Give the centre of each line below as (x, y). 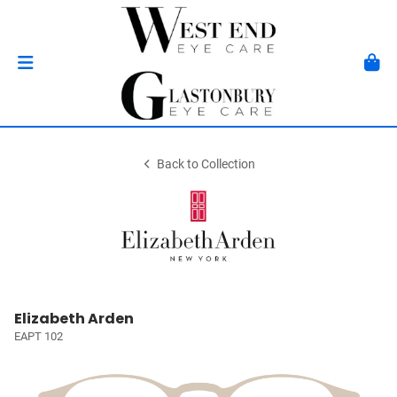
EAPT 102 (39, 336)
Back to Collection (206, 164)
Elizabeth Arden (74, 319)
